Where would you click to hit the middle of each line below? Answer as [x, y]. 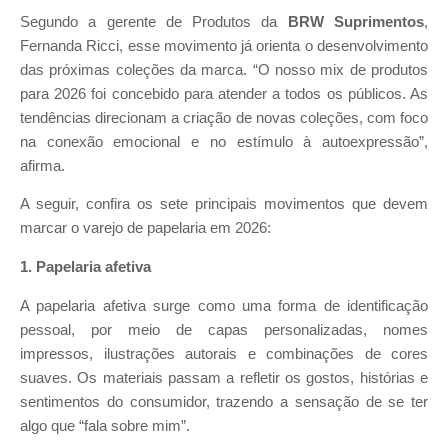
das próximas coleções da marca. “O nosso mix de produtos [224, 69]
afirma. [42, 165]
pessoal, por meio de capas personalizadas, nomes [224, 329]
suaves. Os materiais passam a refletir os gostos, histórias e [224, 377]
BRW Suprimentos [356, 21]
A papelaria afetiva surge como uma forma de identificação [224, 305]
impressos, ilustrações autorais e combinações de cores [224, 353]
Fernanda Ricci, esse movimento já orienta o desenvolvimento [224, 45]
